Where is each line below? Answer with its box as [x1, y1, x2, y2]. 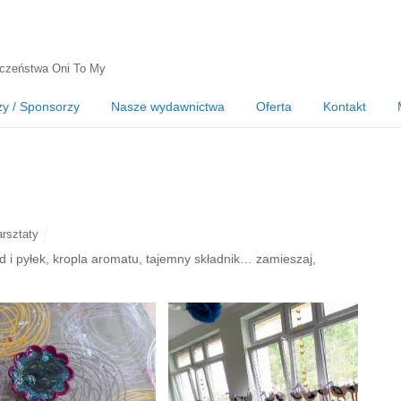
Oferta [256, 99, 292, 115]
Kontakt [323, 99, 366, 115]
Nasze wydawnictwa [111, 99, 225, 115]
